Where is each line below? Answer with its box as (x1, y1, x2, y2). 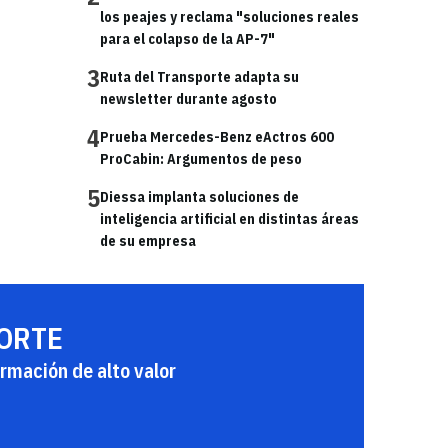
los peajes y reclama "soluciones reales (100, 8, 359, 26)
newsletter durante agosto (100, 90, 277, 108)
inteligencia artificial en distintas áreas (100, 210, 359, 228)
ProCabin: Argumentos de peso (100, 150, 302, 168)
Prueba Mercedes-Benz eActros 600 (100, 128, 334, 146)
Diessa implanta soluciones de (100, 188, 299, 206)
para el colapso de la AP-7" (100, 30, 275, 48)
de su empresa (100, 232, 196, 250)
